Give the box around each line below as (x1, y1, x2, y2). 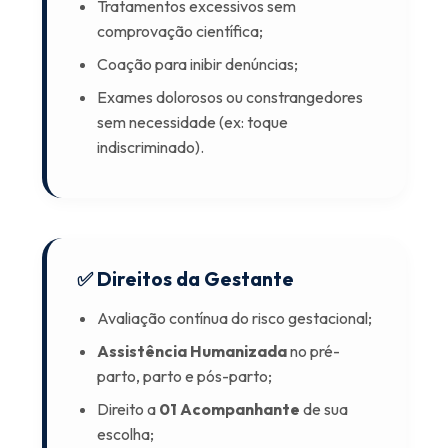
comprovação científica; (97, 21, 264, 41)
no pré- (287, 341, 341, 361)
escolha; (97, 424, 155, 444)
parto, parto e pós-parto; (97, 366, 273, 386)
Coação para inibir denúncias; (97, 54, 299, 74)
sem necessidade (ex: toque (97, 112, 289, 132)
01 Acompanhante (159, 399, 301, 419)
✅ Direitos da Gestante (77, 267, 295, 291)
